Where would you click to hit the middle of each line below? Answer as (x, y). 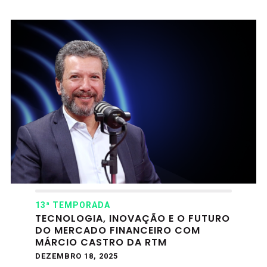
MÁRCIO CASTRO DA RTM (101, 242)
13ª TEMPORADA (73, 205)
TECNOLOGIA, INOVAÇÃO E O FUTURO (133, 218)
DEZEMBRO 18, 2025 (77, 256)
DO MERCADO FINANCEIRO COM (118, 230)
